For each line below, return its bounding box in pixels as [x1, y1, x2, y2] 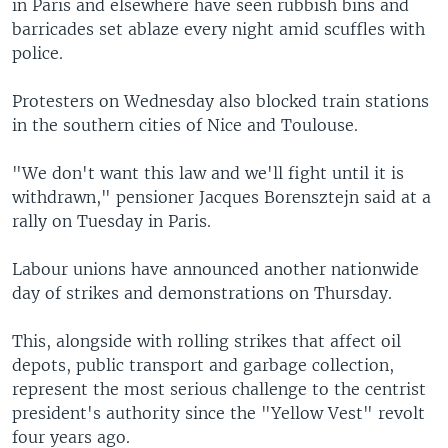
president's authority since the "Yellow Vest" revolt [12, 402, 425, 423]
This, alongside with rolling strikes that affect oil [12, 330, 401, 351]
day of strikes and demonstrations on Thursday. [12, 282, 392, 303]
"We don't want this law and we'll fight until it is [12, 162, 404, 183]
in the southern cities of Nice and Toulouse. [12, 114, 358, 135]
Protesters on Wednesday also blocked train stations [12, 90, 429, 111]
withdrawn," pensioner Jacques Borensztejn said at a [12, 186, 431, 207]
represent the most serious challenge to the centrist [12, 378, 426, 399]
